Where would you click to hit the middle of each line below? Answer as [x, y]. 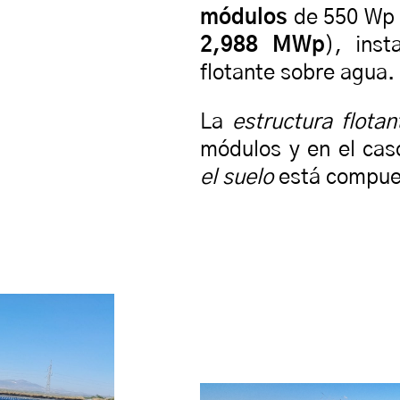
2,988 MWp [262, 46]
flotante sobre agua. [297, 74]
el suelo [237, 178]
